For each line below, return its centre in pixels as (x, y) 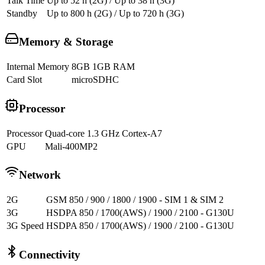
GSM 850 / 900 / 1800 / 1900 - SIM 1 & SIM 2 (135, 200)
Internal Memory (38, 67)
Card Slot (24, 80)
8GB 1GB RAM (103, 67)
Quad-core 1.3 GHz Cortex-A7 (104, 133)
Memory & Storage (66, 42)
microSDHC (95, 80)
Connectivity (50, 254)
